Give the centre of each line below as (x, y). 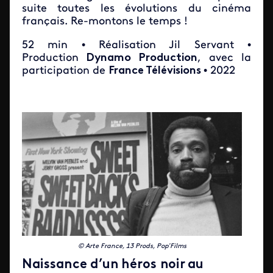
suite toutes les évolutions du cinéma (136, 9)
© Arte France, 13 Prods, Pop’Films (132, 246)
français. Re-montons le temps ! (105, 21)
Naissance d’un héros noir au (113, 264)
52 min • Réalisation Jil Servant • (136, 45)
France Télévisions (156, 71)
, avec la (224, 58)
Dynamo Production (138, 58)
